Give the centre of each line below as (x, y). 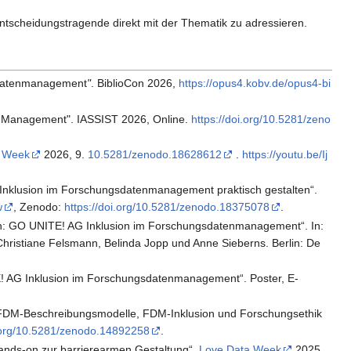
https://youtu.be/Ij (285, 154)
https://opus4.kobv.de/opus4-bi (255, 83)
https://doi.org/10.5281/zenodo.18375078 (167, 207)
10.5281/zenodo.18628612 (155, 154)
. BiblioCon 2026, (135, 83)
